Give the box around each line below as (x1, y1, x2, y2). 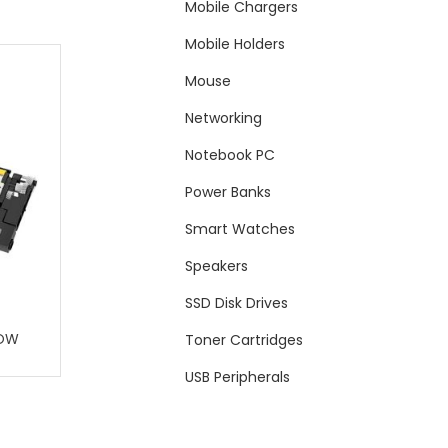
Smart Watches (185, 219, 296, 240)
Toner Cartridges (185, 330, 304, 351)
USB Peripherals (185, 367, 291, 388)
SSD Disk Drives (185, 293, 289, 314)
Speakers (185, 256, 249, 277)
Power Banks (185, 182, 272, 203)
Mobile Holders (185, 34, 286, 55)
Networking (185, 108, 263, 129)
